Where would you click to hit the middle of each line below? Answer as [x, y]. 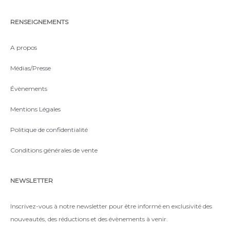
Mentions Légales [35, 109]
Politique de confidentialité [49, 130]
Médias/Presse [31, 68]
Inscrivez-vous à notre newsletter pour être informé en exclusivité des [111, 206]
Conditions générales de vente [54, 150]
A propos [24, 47]
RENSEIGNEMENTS [39, 22]
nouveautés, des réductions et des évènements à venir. [89, 219]
